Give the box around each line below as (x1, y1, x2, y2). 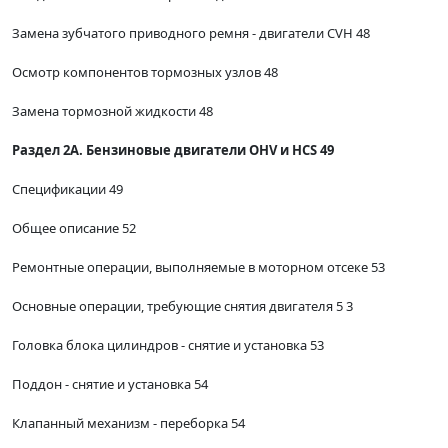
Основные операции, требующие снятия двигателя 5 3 (12, 297, 353, 316)
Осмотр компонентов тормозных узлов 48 (12, 63, 278, 82)
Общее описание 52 (12, 219, 136, 238)
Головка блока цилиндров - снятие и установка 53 (12, 336, 324, 355)
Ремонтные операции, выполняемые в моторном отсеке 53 (12, 258, 385, 277)
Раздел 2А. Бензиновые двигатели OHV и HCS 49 (12, 141, 334, 160)
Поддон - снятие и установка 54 (12, 375, 208, 394)
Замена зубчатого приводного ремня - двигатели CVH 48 (12, 24, 370, 43)
